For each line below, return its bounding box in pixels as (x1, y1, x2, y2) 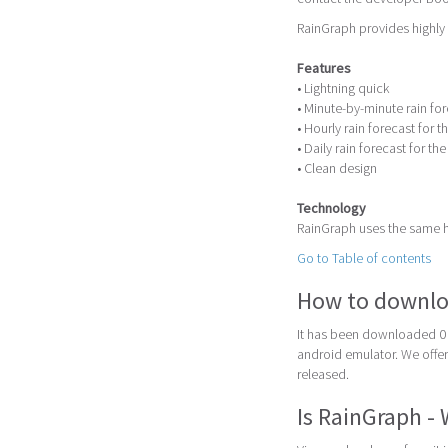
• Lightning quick (297, 78, 389, 97)
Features (297, 58, 351, 77)
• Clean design (297, 158, 377, 177)
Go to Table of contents (297, 248, 431, 267)
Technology (297, 198, 366, 217)
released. (297, 364, 349, 383)
